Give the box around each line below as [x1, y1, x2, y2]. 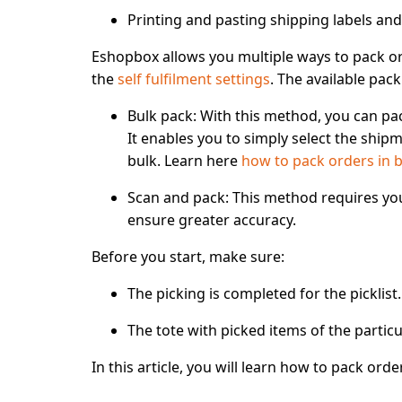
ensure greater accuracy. [127, 210, 296, 230]
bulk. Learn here [127, 151, 241, 170]
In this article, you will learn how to [92, 357, 331, 377]
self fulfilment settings [118, 69, 270, 89]
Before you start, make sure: [92, 247, 284, 267]
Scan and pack [127, 188, 225, 207]
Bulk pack [127, 106, 193, 126]
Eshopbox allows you [92, 47, 238, 66]
